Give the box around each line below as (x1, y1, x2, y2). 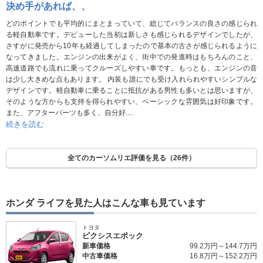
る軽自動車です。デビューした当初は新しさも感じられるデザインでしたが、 (6, 30, 257, 39)
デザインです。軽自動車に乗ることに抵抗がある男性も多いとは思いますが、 (6, 86, 257, 95)
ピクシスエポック (82, 231, 143, 240)
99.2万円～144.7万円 (190, 241, 257, 250)
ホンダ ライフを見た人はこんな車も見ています (6, 197, 205, 208)
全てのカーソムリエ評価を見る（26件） (68, 153, 195, 162)
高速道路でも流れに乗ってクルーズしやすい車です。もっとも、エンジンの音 (6, 63, 257, 72)
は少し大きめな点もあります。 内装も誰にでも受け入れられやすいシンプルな (6, 75, 257, 83)
